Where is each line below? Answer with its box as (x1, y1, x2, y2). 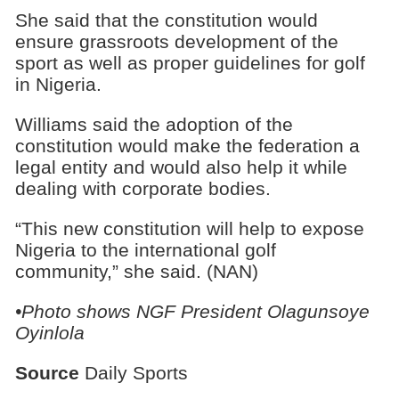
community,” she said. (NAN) (14, 260, 258, 281)
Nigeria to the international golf (14, 239, 276, 260)
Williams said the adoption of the (14, 114, 293, 135)
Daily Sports (78, 362, 188, 383)
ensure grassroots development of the (14, 31, 338, 53)
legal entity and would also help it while (14, 157, 347, 178)
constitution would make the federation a (14, 135, 360, 157)
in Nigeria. (14, 74, 102, 95)
